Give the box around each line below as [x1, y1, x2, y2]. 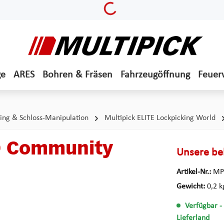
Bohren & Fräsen [42, 70, 112, 80]
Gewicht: [176, 182, 207, 190]
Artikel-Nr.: [176, 168, 213, 176]
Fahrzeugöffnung [120, 70, 190, 80]
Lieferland [176, 214, 209, 222]
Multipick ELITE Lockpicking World [104, 114, 215, 122]
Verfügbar [185, 202, 218, 210]
